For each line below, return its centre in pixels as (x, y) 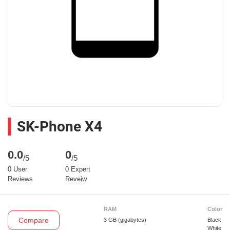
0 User (17, 169)
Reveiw (76, 179)
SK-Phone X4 (60, 127)
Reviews (20, 179)
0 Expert (78, 169)
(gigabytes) (132, 220)
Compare (34, 221)
